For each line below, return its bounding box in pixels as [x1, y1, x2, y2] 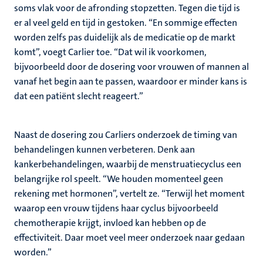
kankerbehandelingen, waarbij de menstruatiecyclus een [14, 158, 241, 170]
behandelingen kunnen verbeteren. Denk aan [14, 143, 195, 156]
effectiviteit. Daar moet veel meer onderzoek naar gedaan [14, 231, 245, 244]
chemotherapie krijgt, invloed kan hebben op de [14, 217, 206, 229]
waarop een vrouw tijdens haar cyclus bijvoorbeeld [14, 202, 218, 214]
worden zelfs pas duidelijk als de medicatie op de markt [14, 31, 235, 43]
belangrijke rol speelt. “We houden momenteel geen [14, 173, 223, 185]
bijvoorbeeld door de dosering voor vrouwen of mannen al [14, 60, 249, 73]
